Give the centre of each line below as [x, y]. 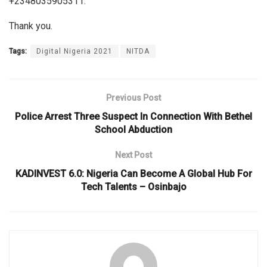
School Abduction [133, 130]
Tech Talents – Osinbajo [133, 187]
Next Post [133, 155]
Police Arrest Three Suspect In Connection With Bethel [133, 117]
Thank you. [31, 26]
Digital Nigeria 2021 [74, 52]
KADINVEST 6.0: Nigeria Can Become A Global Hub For [133, 174]
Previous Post [133, 98]
